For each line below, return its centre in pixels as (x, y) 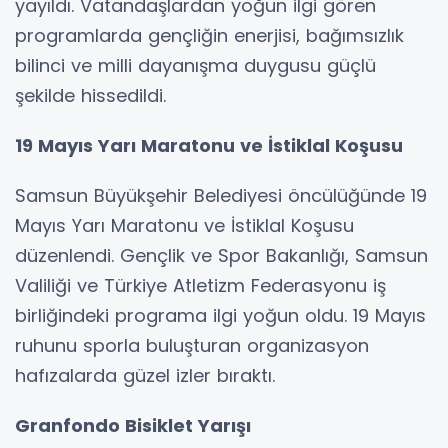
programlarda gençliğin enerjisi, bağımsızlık (209, 35)
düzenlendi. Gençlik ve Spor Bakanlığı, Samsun (221, 255)
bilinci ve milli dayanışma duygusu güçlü (195, 65)
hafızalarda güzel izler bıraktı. (145, 375)
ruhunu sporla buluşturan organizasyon (192, 345)
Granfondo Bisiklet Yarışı (133, 425)
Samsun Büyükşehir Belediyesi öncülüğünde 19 (221, 195)
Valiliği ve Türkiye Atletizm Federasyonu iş (200, 285)
